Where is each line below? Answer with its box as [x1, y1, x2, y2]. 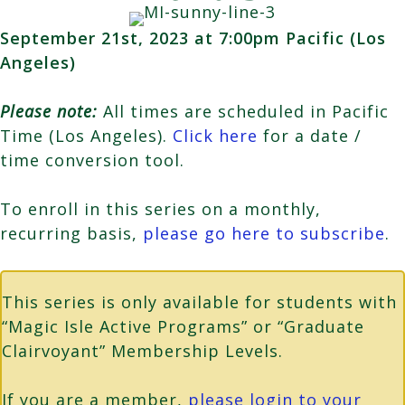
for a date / [258, 124, 362, 146]
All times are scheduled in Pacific [103, 99, 389, 122]
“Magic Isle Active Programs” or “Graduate [2, 315, 364, 337]
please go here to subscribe [143, 221, 385, 244]
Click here [173, 124, 258, 146]
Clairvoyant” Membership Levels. [2, 339, 283, 362]
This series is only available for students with [2, 290, 397, 313]
